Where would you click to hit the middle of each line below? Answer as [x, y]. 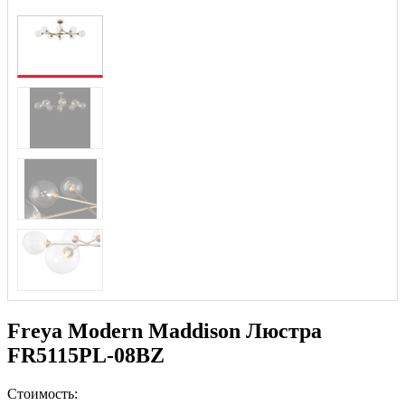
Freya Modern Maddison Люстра [165, 330]
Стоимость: [42, 393]
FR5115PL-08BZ [86, 355]
